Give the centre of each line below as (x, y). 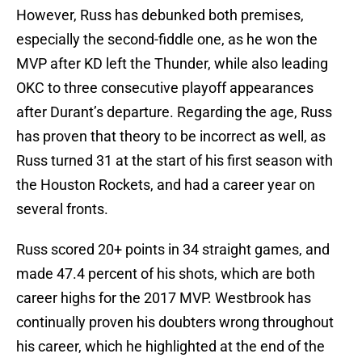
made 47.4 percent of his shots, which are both (166, 274)
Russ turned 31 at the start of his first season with (175, 161)
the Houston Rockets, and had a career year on (166, 185)
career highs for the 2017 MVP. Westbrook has (164, 298)
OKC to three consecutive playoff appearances (165, 88)
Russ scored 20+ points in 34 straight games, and (173, 250)
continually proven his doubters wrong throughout (175, 322)
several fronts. (62, 209)
